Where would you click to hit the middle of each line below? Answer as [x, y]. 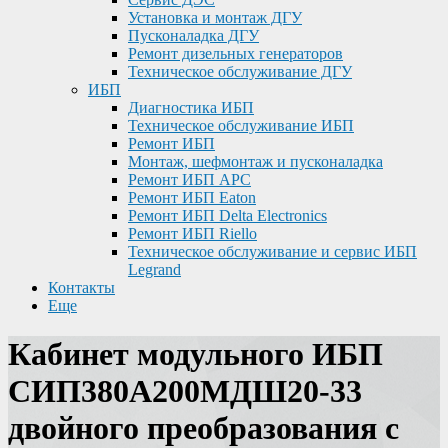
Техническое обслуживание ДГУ [240, 71]
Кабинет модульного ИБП [195, 354]
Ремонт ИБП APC [189, 179]
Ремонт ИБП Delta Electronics [227, 215]
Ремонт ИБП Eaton [192, 197]
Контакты [81, 287]
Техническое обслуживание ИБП [241, 125]
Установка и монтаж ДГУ [215, 17]
